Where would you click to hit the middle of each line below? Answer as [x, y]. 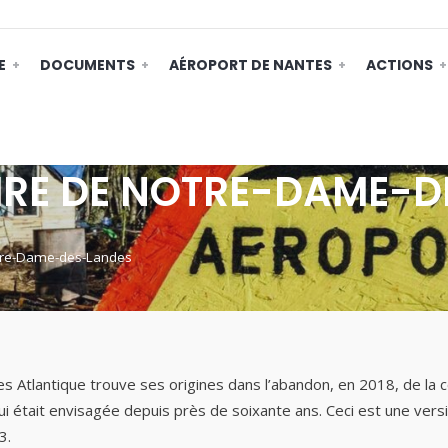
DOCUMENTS [87, 65]
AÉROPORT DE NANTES [250, 65]
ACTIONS [399, 65]
